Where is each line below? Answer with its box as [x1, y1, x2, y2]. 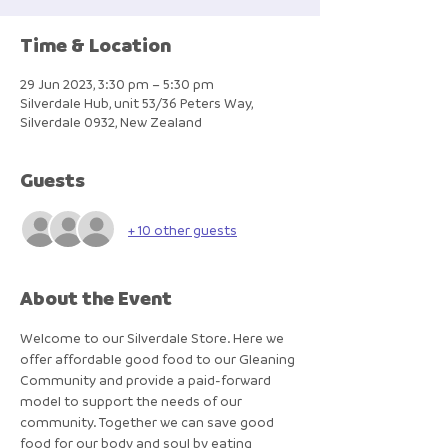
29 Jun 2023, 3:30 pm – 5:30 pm [20, 75, 214, 92]
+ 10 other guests [128, 220, 237, 238]
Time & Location [20, 33, 171, 57]
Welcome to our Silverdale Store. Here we [20, 329, 287, 346]
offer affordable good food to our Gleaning [20, 350, 298, 367]
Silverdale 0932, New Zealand [20, 113, 202, 130]
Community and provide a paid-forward [20, 371, 274, 388]
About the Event [20, 286, 172, 310]
